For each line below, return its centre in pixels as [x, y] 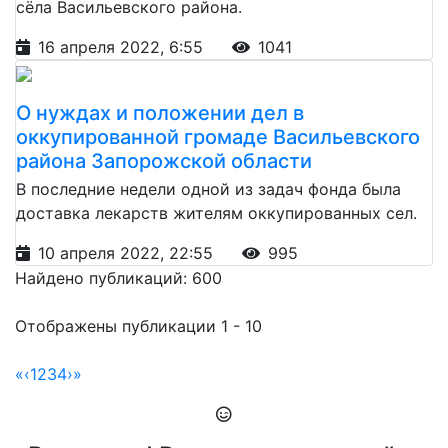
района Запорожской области [164, 160]
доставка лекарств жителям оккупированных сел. [216, 212]
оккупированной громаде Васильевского [218, 136]
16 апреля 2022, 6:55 [123, 46]
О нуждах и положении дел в [160, 112]
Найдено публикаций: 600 [118, 277]
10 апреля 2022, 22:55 [128, 252]
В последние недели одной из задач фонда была [208, 188]
